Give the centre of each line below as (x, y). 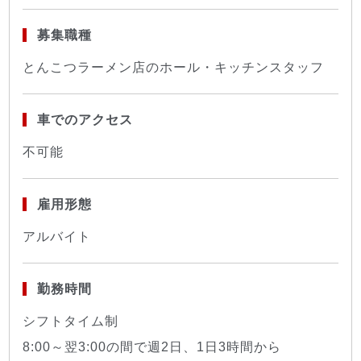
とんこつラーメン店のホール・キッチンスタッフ (174, 67)
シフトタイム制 (71, 321)
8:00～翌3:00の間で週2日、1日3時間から (152, 346)
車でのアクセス (85, 119)
